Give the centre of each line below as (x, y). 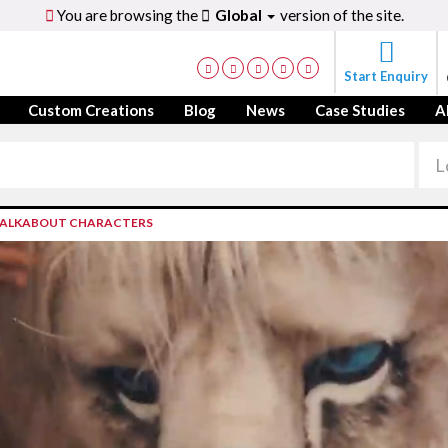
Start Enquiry (386, 76)
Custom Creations (91, 110)
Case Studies (360, 110)
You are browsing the (127, 15)
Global (239, 15)
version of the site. (340, 15)
